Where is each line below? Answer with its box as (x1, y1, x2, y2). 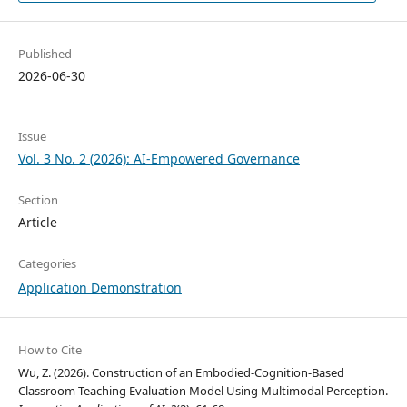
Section (17, 192, 58, 209)
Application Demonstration (17, 279, 182, 297)
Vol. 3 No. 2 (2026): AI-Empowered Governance (17, 150, 300, 168)
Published (17, 45, 72, 63)
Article (17, 213, 57, 232)
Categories (17, 255, 76, 273)
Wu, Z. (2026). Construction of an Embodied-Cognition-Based (17, 364, 344, 382)
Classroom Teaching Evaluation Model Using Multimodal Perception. (17, 382, 388, 400)
